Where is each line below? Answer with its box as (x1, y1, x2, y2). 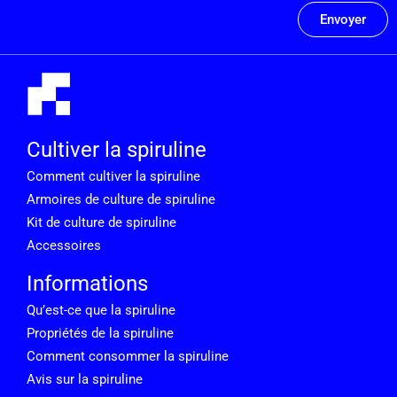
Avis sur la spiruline (27, 370, 143, 387)
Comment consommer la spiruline (27, 347, 229, 364)
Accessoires (27, 237, 101, 253)
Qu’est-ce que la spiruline (27, 301, 175, 318)
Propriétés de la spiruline (27, 324, 174, 341)
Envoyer (320, 11, 366, 27)
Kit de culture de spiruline (27, 214, 176, 230)
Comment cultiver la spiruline (27, 167, 200, 184)
